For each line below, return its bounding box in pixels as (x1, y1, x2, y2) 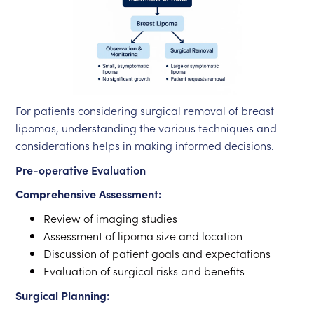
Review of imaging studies (43, 210, 178, 226)
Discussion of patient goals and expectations (43, 245, 271, 261)
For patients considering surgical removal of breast (15, 102, 275, 118)
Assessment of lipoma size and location (43, 228, 243, 243)
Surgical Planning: (15, 287, 111, 303)
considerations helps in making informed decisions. (15, 137, 275, 153)
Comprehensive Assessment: (15, 186, 163, 201)
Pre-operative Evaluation (15, 162, 146, 177)
